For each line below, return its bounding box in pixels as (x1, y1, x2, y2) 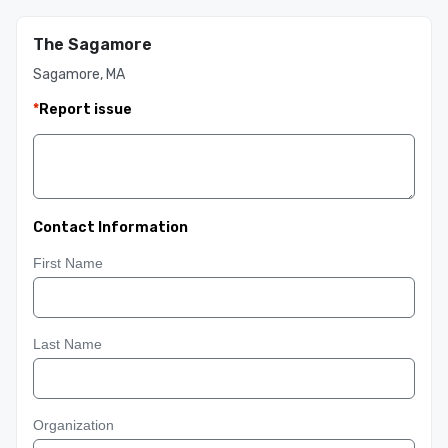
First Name (33, 255, 103, 271)
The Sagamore (33, 35, 152, 54)
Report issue (39, 101, 132, 118)
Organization (33, 417, 114, 433)
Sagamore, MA (33, 66, 125, 83)
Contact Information (33, 219, 188, 236)
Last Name (33, 336, 102, 352)
